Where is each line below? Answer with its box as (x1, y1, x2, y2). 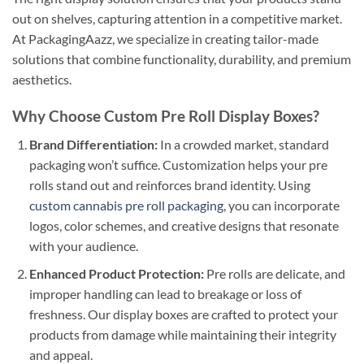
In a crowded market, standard (157, 136, 329, 152)
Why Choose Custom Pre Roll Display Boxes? (12, 106, 319, 126)
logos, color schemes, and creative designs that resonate (28, 217, 339, 233)
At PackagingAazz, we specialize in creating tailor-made (12, 31, 318, 47)
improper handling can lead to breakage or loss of (28, 286, 301, 302)
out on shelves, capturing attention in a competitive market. (12, 11, 342, 27)
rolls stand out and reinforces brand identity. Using (28, 176, 310, 193)
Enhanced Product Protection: (28, 266, 204, 282)
